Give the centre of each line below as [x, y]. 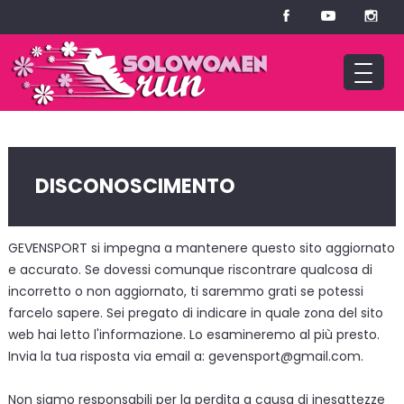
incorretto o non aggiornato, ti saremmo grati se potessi [185, 291]
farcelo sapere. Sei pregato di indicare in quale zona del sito [195, 313]
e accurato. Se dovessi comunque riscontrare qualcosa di [190, 270]
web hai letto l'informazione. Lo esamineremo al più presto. [193, 335]
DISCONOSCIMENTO [135, 186]
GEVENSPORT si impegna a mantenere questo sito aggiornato [201, 248]
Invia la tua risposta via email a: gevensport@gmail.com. [185, 356]
